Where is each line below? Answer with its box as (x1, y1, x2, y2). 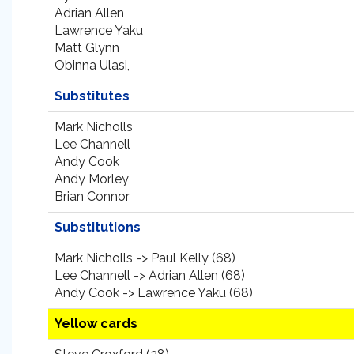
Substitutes (55, 88, 130, 104)
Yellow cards (55, 316, 137, 331)
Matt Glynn (55, 40, 119, 55)
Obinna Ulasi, (55, 58, 130, 73)
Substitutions (55, 220, 141, 235)
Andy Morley (55, 171, 129, 186)
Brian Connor (55, 189, 130, 204)
